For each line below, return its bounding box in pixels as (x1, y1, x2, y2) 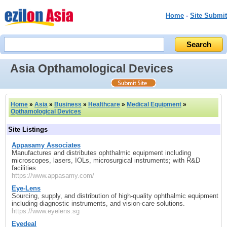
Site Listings (8, 125, 48, 133)
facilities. (12, 164, 38, 172)
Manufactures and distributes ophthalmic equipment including (12, 148, 191, 157)
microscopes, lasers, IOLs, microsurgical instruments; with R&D (12, 156, 200, 164)
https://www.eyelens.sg (12, 207, 80, 215)
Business (54, 100, 82, 108)
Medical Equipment (127, 100, 181, 108)
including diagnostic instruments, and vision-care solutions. (12, 199, 185, 207)
